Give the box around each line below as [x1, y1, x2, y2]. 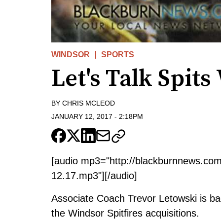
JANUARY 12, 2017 [51, 112, 112, 120]
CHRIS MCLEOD [62, 99, 115, 108]
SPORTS [101, 50, 135, 59]
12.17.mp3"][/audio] [51, 170, 137, 181]
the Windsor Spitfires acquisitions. [51, 207, 199, 219]
